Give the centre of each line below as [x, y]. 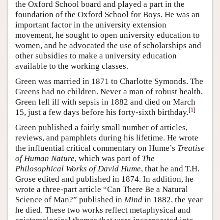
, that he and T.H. [170, 169]
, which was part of [108, 159]
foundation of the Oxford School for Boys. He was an [108, 15]
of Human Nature [45, 159]
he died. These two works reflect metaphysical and [103, 210]
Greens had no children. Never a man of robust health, [109, 92]
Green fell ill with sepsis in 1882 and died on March [105, 102]
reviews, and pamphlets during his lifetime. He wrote [107, 138]
